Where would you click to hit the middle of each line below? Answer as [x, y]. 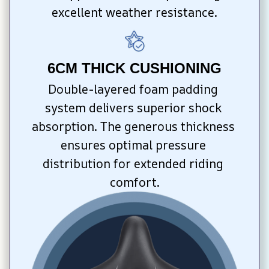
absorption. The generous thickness [133, 126]
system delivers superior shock [133, 107]
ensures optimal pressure [133, 145]
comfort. [134, 182]
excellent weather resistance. [134, 12]
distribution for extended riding [133, 163]
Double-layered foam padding [133, 89]
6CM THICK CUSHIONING [134, 68]
